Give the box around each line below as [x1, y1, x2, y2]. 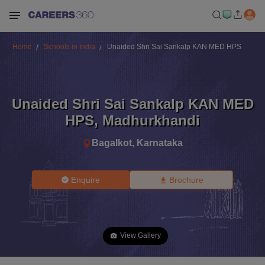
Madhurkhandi [102, 112, 200, 128]
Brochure [169, 175, 203, 185]
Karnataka [137, 137, 183, 148]
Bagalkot [92, 137, 132, 148]
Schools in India [43, 43, 95, 51]
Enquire [71, 175, 101, 185]
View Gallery [120, 231, 161, 240]
